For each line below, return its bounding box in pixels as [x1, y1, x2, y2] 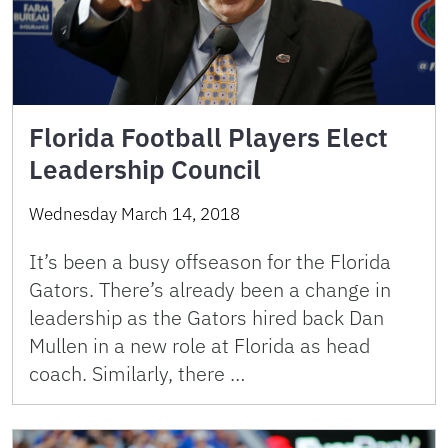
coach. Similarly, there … [29, 360, 245, 388]
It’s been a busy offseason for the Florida [29, 248, 391, 276]
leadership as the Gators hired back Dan [29, 304, 384, 332]
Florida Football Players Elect [29, 120, 388, 155]
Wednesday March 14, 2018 [29, 203, 240, 226]
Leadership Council [29, 152, 261, 187]
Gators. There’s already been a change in [29, 276, 391, 304]
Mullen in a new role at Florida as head [29, 332, 370, 360]
